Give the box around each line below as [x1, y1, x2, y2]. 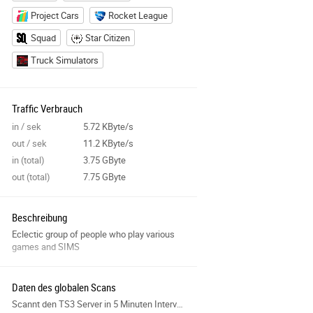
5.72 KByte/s [82, 120, 133, 133]
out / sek [12, 137, 47, 150]
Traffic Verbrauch [12, 101, 82, 115]
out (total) [12, 170, 50, 183]
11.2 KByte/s [82, 137, 133, 150]
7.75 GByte [82, 170, 126, 183]
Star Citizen [85, 31, 130, 44]
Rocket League [108, 9, 168, 22]
